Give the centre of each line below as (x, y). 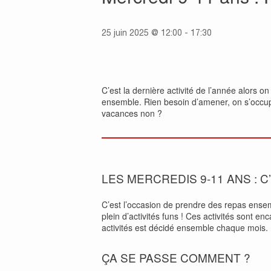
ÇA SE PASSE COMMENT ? (176, 257)
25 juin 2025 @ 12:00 (142, 33)
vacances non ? (132, 113)
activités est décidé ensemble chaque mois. (185, 227)
